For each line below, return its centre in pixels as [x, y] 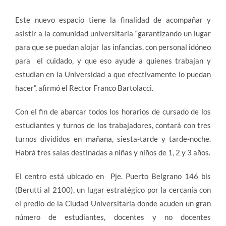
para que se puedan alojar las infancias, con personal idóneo [113, 47]
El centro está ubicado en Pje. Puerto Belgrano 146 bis [113, 176]
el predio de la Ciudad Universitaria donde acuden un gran [113, 203]
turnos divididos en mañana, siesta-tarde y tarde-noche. [113, 139]
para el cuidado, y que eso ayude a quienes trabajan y [113, 61]
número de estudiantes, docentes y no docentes [113, 217]
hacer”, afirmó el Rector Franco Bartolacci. [84, 88]
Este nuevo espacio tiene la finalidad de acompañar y [113, 20]
